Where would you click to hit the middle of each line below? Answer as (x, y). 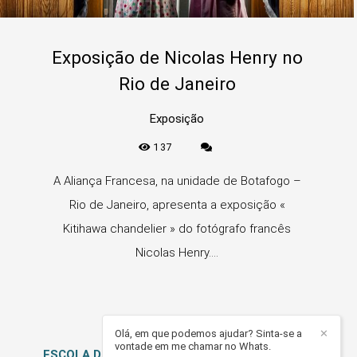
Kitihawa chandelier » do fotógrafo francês (177, 228)
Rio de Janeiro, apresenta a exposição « (177, 204)
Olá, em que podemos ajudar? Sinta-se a (208, 333)
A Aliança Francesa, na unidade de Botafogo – (177, 180)
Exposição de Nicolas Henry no (177, 57)
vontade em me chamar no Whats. (193, 346)
